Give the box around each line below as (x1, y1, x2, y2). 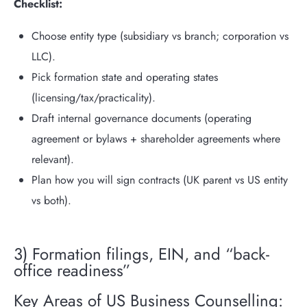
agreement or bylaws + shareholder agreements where (31, 131, 280, 147)
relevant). (31, 151, 74, 168)
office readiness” (14, 258, 130, 283)
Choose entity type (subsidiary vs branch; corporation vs (31, 28, 288, 45)
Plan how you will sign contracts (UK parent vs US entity (31, 172, 288, 188)
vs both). (31, 193, 71, 209)
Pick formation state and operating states (31, 69, 218, 86)
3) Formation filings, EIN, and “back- (14, 242, 269, 267)
